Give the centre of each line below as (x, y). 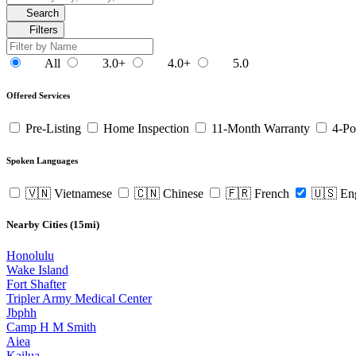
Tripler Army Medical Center (79, 299)
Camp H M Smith (51, 327)
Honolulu (30, 256)
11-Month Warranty (261, 128)
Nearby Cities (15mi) (53, 224)
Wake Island (37, 270)
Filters (42, 29)
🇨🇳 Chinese (169, 193)
